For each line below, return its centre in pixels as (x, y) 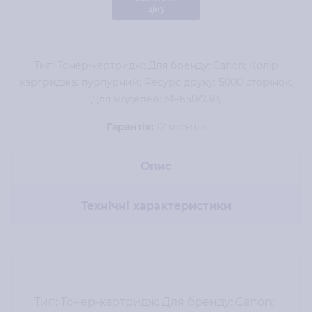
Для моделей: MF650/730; (156, 99)
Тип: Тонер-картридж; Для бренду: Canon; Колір (156, 66)
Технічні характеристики (156, 206)
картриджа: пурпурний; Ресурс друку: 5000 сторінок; (156, 83)
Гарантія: (130, 127)
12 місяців (180, 127)
